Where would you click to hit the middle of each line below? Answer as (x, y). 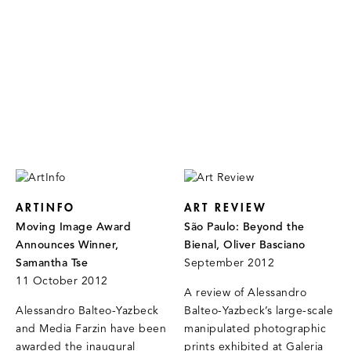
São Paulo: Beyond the (244, 228)
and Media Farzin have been (91, 330)
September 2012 (230, 264)
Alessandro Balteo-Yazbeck (87, 312)
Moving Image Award (73, 228)
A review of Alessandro (246, 294)
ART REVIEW (226, 208)
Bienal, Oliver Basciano (245, 246)
